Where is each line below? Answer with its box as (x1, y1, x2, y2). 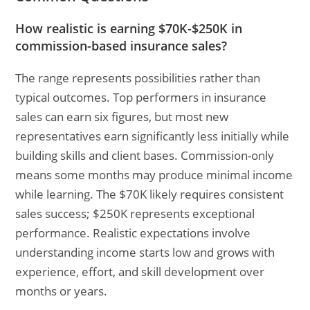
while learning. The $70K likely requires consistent (15, 186, 284, 202)
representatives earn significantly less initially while (15, 128, 290, 144)
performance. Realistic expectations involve (15, 225, 251, 241)
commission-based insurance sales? (15, 37, 228, 54)
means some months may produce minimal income (15, 167, 293, 183)
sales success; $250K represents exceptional (15, 206, 255, 221)
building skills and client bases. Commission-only (15, 147, 275, 163)
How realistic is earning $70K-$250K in (15, 20, 243, 37)
